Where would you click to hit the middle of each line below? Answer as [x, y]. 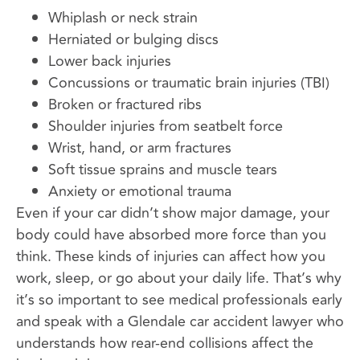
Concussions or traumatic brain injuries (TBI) [189, 83]
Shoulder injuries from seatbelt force [166, 127]
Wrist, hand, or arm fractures [140, 148]
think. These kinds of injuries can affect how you [171, 257]
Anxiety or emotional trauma [140, 192]
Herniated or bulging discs [133, 40]
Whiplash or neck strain [123, 18]
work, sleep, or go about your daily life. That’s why [179, 278]
